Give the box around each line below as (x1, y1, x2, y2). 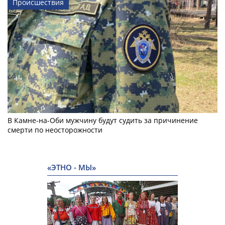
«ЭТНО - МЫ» (47, 162, 96, 173)
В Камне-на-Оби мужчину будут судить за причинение (8, 116, 198, 126)
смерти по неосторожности (8, 125, 102, 135)
